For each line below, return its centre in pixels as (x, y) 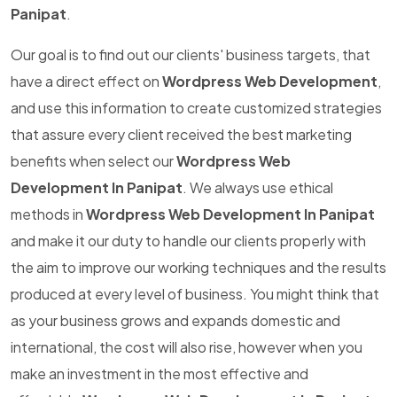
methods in (48, 214)
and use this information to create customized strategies (196, 108)
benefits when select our (93, 161)
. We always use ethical (258, 187)
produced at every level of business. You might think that (195, 294)
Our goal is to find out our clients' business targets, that (191, 54)
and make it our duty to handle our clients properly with (188, 241)
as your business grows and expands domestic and (175, 320)
